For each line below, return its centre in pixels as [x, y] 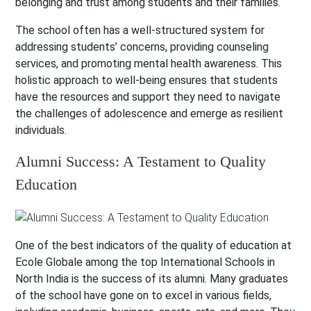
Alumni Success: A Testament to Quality [141, 162]
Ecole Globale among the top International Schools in [145, 262]
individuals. [41, 131]
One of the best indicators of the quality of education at [154, 246]
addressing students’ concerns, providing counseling [142, 47]
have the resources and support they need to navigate [148, 97]
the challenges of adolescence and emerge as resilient [150, 114]
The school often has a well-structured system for [140, 31]
